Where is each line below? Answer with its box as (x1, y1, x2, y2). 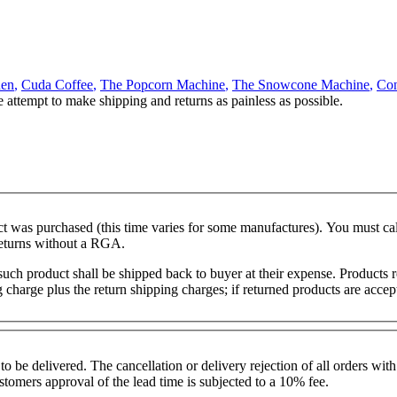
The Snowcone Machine (232, 76, 370, 92)
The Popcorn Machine (100, 76, 225, 92)
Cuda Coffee (21, 76, 93, 92)
